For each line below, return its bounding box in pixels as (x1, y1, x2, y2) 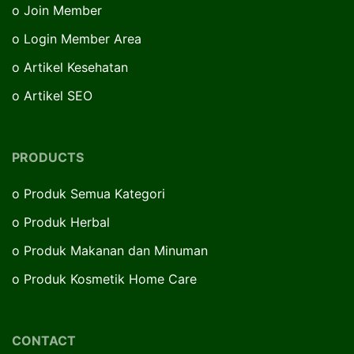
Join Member (24, 2, 102, 18)
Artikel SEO (24, 87, 92, 104)
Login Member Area (24, 30, 141, 47)
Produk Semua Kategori (24, 185, 165, 201)
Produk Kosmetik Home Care (24, 270, 197, 287)
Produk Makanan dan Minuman (24, 242, 208, 258)
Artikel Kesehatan (24, 58, 128, 75)
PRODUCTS (12, 149, 84, 165)
